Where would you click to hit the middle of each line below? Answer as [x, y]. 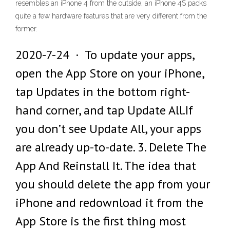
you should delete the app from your [113, 184]
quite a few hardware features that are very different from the [111, 16]
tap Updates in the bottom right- [103, 92]
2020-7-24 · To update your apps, [105, 55]
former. [26, 29]
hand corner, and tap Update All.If [104, 110]
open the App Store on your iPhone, [110, 73]
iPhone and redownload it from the [109, 203]
